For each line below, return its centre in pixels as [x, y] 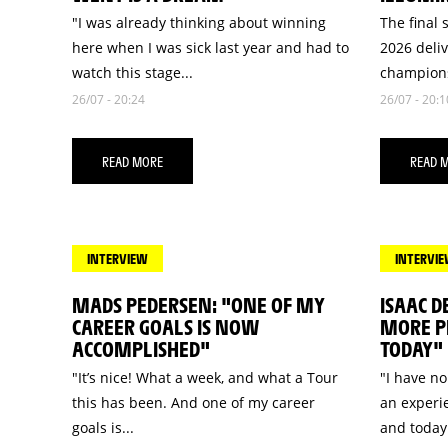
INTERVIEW [117, 259]
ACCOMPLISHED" [141, 349]
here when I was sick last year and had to [210, 47]
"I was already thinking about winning [199, 22]
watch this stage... [132, 72]
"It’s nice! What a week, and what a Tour [205, 378]
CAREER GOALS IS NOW [165, 327]
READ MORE [132, 161]
